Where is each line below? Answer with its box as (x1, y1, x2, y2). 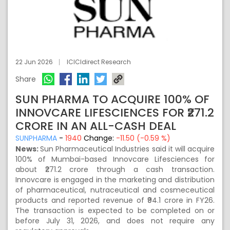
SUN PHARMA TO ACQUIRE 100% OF (15, 91, 209, 107)
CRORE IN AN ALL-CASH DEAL (15, 118, 176, 134)
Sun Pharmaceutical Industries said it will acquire (40, 144, 215, 154)
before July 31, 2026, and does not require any (15, 216, 215, 226)
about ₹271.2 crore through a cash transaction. (15, 164, 215, 175)
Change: (84, 133, 116, 143)
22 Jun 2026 (15, 57, 53, 66)
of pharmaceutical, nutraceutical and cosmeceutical (15, 185, 215, 195)
